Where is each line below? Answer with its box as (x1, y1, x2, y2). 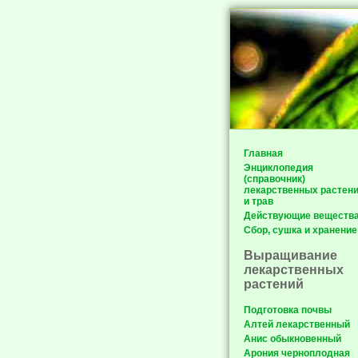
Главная (244, 148, 283, 159)
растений (244, 277, 304, 291)
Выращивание (244, 249, 337, 262)
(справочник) (244, 173, 305, 185)
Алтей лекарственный (244, 319, 350, 330)
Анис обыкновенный (244, 333, 341, 344)
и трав (244, 196, 273, 207)
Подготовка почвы (244, 304, 332, 316)
